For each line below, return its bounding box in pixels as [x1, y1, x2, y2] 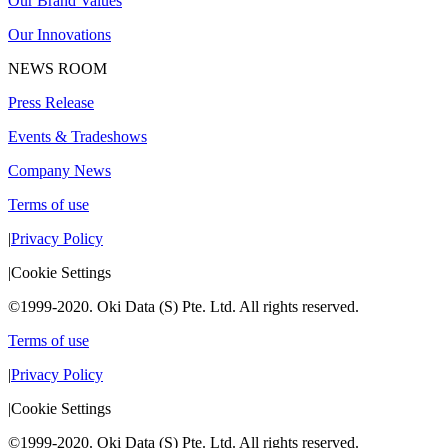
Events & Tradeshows [8, 128, 147, 146]
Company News [8, 162, 111, 180]
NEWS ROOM [8, 60, 107, 78]
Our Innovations [8, 26, 111, 44]
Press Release [8, 94, 94, 112]
